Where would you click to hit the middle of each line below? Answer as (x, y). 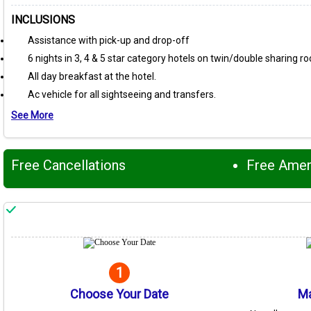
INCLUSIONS (43, 20)
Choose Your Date (120, 294)
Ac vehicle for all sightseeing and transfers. (122, 95)
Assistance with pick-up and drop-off (109, 41)
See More (32, 116)
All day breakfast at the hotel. (92, 77)
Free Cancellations (68, 166)
